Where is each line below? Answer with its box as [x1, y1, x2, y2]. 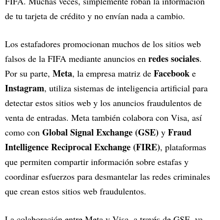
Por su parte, [5, 67, 53, 80]
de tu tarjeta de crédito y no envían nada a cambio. [5, 10, 185, 22]
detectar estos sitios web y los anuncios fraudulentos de [5, 97, 202, 109]
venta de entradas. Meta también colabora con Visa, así [5, 111, 202, 124]
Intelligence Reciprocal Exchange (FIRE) [5, 140, 160, 154]
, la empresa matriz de [72, 67, 154, 80]
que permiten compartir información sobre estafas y [5, 156, 189, 168]
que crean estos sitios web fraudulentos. [5, 185, 149, 197]
